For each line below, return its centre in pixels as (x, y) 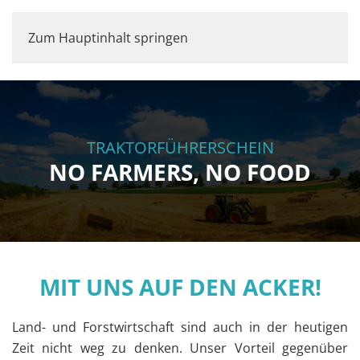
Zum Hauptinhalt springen (108, 38)
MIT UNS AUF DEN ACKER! (180, 287)
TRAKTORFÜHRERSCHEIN (180, 147)
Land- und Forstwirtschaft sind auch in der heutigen (180, 327)
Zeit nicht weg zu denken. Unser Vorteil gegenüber (180, 348)
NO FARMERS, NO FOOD (180, 172)
